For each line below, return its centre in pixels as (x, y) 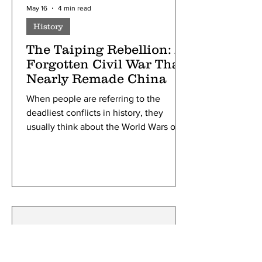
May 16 (37, 8)
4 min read (75, 8)
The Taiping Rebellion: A (106, 49)
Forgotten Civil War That (105, 64)
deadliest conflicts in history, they (95, 113)
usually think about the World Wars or (102, 127)
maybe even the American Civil (90, 141)
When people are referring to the (93, 99)
